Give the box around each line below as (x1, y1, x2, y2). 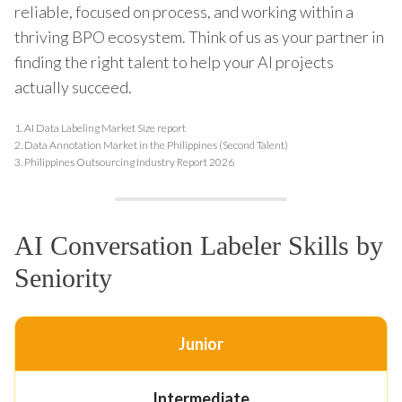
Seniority (14, 262, 112, 293)
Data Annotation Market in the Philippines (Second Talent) (24, 137, 288, 152)
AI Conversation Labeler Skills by (14, 230, 383, 260)
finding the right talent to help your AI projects (14, 51, 334, 72)
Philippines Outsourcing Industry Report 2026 (24, 154, 234, 169)
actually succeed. (14, 76, 132, 97)
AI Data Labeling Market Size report (24, 120, 186, 135)
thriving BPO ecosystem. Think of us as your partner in (14, 26, 384, 47)
